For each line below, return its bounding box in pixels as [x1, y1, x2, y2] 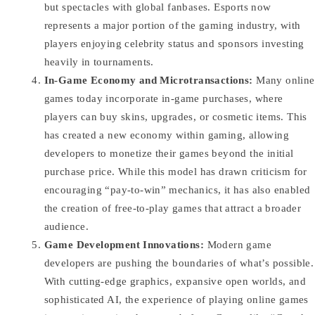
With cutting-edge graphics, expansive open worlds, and [44, 276, 307, 288]
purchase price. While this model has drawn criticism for [44, 166, 307, 178]
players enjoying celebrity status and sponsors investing [44, 38, 304, 50]
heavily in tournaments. [44, 56, 154, 68]
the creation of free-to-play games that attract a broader [44, 202, 302, 214]
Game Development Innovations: [44, 239, 205, 251]
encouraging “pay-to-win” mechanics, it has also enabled [44, 184, 311, 196]
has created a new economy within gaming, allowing [44, 129, 290, 141]
